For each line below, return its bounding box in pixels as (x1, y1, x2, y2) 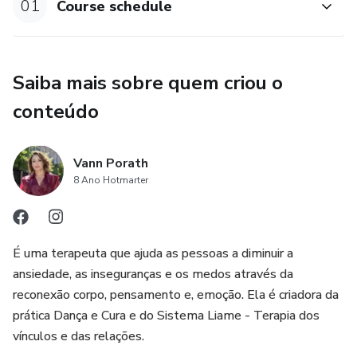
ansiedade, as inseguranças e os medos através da (13, 265, 293, 284)
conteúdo (13, 99, 99, 125)
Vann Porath (73, 155, 148, 173)
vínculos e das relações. (13, 328, 144, 346)
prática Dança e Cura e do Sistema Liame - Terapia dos (13, 307, 320, 325)
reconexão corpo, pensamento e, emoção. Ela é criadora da (13, 286, 339, 304)
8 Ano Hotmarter (73, 174, 148, 187)
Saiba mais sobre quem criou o (13, 70, 283, 96)
